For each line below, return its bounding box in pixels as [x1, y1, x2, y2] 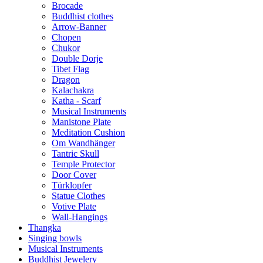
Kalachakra [52, 85, 94, 96]
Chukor [52, 43, 80, 53]
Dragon [52, 75, 80, 85]
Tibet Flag [52, 64, 89, 75]
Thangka [28, 222, 61, 233]
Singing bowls [28, 233, 82, 244]
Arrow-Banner [52, 22, 106, 32]
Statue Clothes [52, 191, 105, 201]
